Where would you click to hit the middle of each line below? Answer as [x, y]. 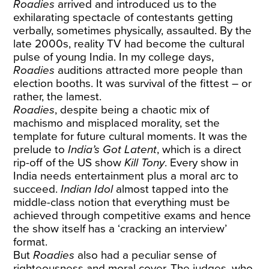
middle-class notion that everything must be [122, 202]
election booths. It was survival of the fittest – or [133, 83]
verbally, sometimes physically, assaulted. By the [133, 31]
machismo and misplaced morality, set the [117, 123]
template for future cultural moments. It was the [131, 136]
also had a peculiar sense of [146, 255]
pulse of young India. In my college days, [114, 57]
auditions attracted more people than [149, 70]
